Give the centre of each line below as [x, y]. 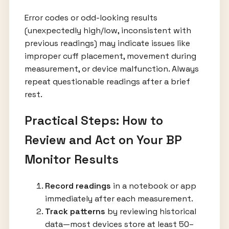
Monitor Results [71, 159]
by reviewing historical [151, 212]
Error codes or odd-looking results [91, 18]
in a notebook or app [153, 186]
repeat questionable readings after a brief [107, 82]
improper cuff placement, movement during [110, 56]
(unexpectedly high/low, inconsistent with [108, 31]
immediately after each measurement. [119, 199]
